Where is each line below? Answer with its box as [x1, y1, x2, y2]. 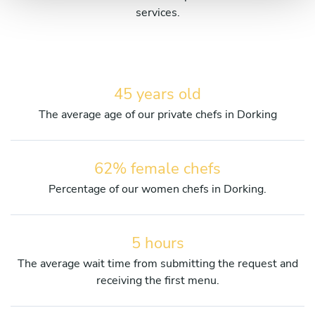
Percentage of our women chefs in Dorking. [49, 181, 266, 197]
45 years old [114, 83, 201, 105]
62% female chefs [94, 157, 221, 179]
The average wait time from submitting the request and [17, 255, 298, 271]
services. [135, 4, 180, 20]
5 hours [131, 232, 184, 254]
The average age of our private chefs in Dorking [38, 106, 277, 122]
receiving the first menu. [96, 272, 219, 288]
